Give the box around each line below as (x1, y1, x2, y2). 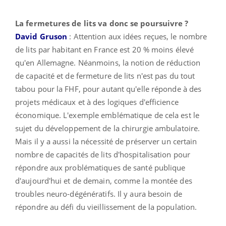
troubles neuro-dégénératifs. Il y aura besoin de (15, 188, 182, 199)
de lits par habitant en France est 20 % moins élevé (15, 44, 194, 54)
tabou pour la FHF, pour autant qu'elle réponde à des (15, 83, 202, 94)
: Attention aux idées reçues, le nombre (67, 31, 207, 41)
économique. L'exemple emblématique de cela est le (15, 109, 199, 120)
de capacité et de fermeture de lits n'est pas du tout (15, 70, 195, 81)
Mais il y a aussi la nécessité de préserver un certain (15, 136, 197, 146)
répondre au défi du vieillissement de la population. (15, 201, 197, 212)
